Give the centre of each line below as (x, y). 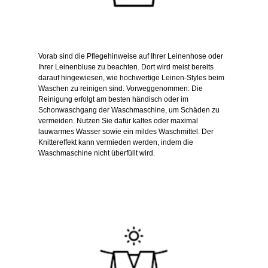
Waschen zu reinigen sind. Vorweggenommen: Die (121, 89)
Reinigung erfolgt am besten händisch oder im (113, 100)
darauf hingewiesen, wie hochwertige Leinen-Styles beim (131, 78)
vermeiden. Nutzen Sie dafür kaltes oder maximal (118, 121)
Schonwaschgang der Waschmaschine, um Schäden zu (129, 110)
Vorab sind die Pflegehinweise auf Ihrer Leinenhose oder (131, 57)
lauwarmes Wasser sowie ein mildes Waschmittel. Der (126, 132)
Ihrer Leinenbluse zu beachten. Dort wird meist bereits (126, 67)
